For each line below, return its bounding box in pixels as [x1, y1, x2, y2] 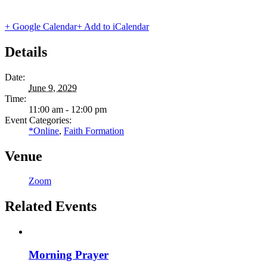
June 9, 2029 [29, 82, 77, 93]
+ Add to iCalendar [77, 21, 149, 32]
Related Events [5, 198, 97, 215]
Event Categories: [5, 114, 72, 125]
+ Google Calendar [5, 21, 77, 32]
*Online [29, 125, 59, 136]
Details [5, 44, 47, 60]
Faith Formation [64, 125, 124, 136]
